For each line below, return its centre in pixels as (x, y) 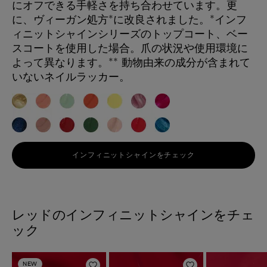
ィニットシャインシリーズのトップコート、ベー (130, 33)
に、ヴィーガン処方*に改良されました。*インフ (129, 19)
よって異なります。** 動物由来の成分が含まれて (131, 62)
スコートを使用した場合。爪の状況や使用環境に (130, 48)
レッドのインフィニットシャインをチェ (133, 214)
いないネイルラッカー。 (71, 76)
